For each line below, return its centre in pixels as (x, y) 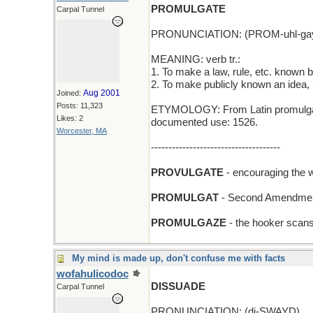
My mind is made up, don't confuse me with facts (179, 258)
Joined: (70, 93)
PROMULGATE (188, 9)
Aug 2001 (102, 93)
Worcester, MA (82, 131)
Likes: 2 (70, 118)
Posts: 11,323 (80, 105)
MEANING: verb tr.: (196, 59)
